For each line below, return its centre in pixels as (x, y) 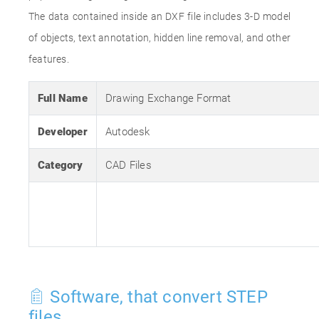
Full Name (63, 98)
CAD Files (129, 165)
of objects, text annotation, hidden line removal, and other (159, 38)
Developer (63, 132)
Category (61, 165)
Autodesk (128, 132)
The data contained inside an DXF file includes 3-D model (159, 16)
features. (49, 59)
